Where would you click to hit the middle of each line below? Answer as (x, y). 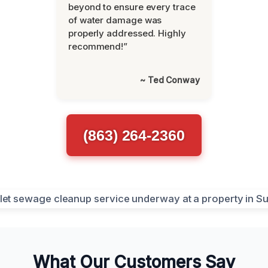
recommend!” (98, 46)
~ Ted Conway (170, 80)
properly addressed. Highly (127, 33)
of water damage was (115, 20)
